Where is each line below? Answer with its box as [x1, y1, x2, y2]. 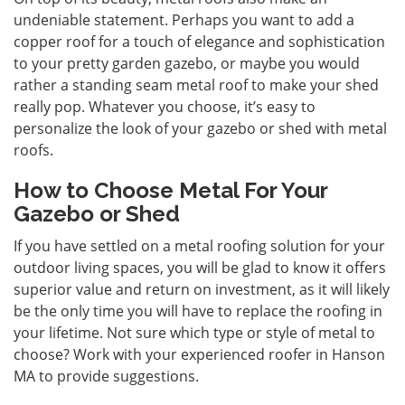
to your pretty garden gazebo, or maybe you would [14, 52, 360, 73]
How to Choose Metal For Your [14, 176, 327, 203]
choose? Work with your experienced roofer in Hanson [14, 344, 385, 364]
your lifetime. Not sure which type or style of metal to [14, 322, 375, 343]
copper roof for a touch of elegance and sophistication [14, 31, 385, 52]
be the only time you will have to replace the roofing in [14, 300, 382, 321]
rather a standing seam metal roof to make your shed [14, 74, 379, 95]
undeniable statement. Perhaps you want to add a [14, 9, 354, 30]
